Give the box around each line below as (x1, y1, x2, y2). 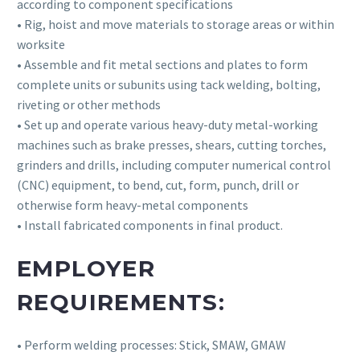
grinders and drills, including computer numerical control (17, 157, 331, 173)
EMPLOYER (17, 255, 156, 282)
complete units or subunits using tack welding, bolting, (17, 76, 321, 92)
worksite (17, 36, 65, 52)
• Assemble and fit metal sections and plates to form (17, 56, 308, 72)
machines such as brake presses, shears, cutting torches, (17, 137, 326, 153)
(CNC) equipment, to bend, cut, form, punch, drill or (17, 177, 299, 193)
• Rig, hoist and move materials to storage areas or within (17, 16, 334, 32)
